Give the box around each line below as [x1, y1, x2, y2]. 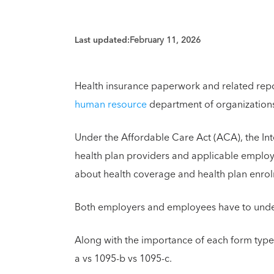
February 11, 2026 [130, 32, 201, 48]
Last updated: [75, 32, 130, 48]
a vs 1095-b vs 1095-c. [75, 250, 174, 267]
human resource [75, 95, 147, 113]
